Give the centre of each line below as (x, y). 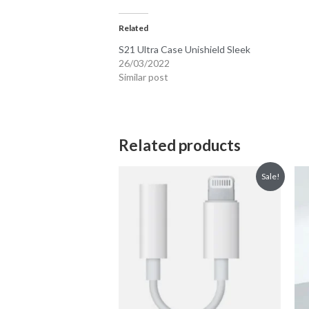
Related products (180, 146)
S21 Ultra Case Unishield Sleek (185, 50)
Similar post (144, 77)
